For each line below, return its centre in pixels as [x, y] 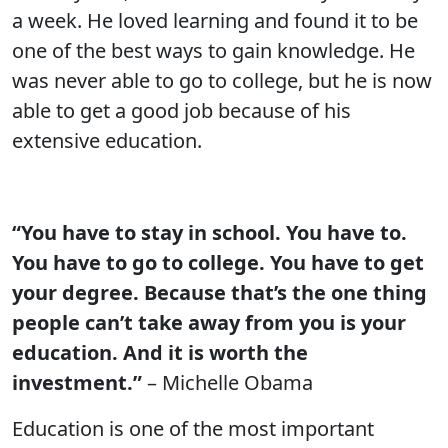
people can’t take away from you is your [209, 322]
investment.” [77, 382]
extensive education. [107, 140]
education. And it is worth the [160, 352]
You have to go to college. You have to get [218, 262]
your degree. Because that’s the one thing [219, 292]
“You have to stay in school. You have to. [209, 232]
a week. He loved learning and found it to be [215, 20]
